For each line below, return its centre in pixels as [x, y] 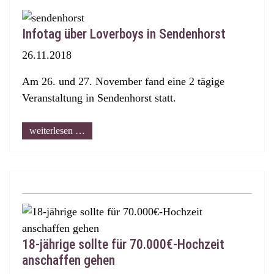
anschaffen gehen [68, 260]
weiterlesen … [57, 131]
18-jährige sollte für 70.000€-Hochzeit [123, 244]
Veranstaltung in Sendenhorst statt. [99, 98]
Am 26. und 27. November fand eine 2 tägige [123, 81]
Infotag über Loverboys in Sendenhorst [124, 34]
